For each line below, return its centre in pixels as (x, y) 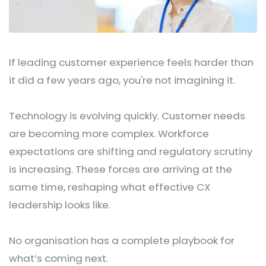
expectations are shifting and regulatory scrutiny (131, 151)
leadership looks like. (60, 205)
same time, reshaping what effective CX (110, 187)
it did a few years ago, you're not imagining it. (122, 80)
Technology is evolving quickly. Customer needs (127, 116)
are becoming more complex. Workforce (109, 134)
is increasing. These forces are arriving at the (121, 169)
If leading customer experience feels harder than (131, 62)
